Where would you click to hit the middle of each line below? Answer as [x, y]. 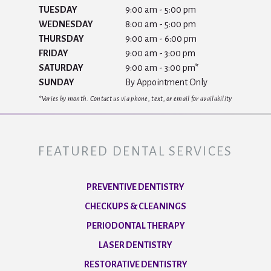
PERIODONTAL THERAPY [135, 226]
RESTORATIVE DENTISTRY [135, 265]
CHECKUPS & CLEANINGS [135, 207]
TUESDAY [58, 10]
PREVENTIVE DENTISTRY [135, 187]
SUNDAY [57, 83]
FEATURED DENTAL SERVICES [135, 152]
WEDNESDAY [66, 24]
